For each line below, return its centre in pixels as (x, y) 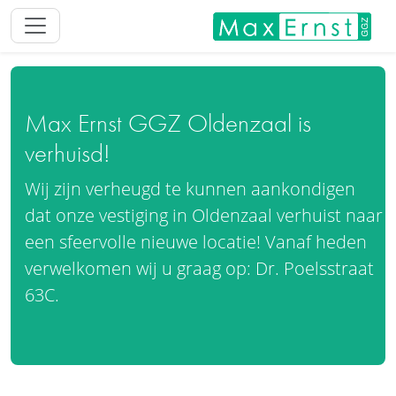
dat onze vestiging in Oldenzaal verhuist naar (204, 215)
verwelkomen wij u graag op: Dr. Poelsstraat (199, 268)
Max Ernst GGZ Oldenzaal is (168, 123)
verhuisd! (68, 153)
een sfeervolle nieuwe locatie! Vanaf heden (196, 241)
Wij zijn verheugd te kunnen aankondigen (190, 188)
